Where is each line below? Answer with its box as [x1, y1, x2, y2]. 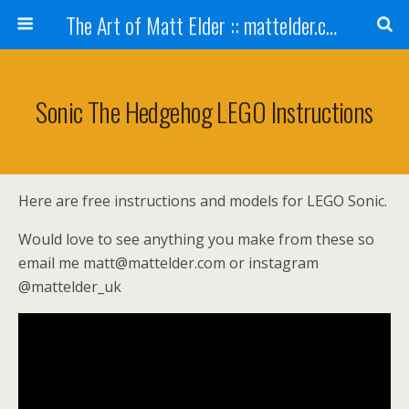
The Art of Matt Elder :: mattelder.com [325, 8, 337, 41]
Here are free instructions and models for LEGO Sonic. [18, 191, 387, 211]
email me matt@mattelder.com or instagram [18, 253, 319, 273]
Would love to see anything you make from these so [18, 229, 374, 249]
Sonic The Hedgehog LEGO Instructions [36, 92, 373, 131]
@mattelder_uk [18, 277, 121, 297]
